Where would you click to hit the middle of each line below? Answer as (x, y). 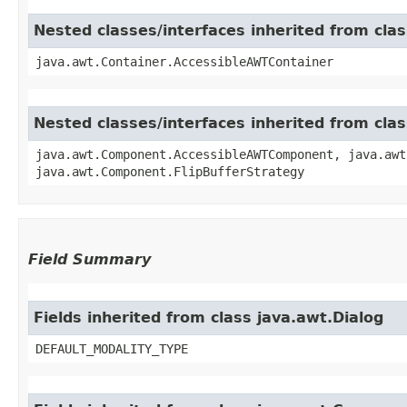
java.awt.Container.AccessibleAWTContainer (184, 61)
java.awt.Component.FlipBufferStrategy (170, 171)
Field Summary (89, 259)
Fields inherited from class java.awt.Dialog (208, 317)
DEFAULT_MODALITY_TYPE (112, 348)
